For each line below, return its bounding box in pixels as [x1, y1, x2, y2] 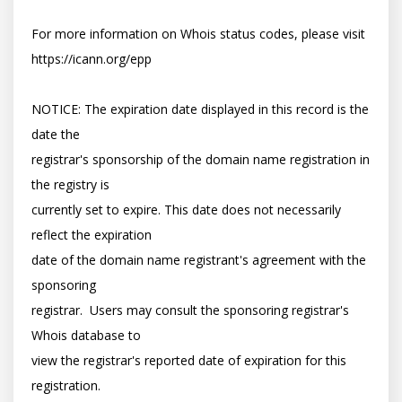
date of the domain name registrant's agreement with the [31, 250, 366, 268]
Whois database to [31, 326, 141, 344]
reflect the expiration [31, 225, 152, 243]
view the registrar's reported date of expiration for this [31, 351, 346, 369]
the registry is [31, 175, 109, 193]
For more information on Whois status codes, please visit [31, 24, 365, 42]
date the [31, 125, 80, 143]
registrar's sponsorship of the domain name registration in [31, 150, 370, 168]
